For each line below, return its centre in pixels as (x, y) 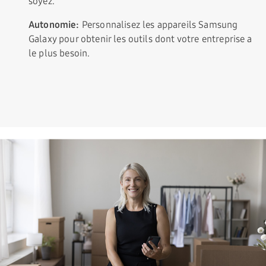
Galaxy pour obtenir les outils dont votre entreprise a (140, 39)
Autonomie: (54, 25)
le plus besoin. (59, 53)
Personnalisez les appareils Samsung (159, 25)
